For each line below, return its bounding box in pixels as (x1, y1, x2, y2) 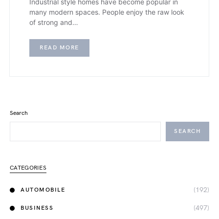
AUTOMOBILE (21, 186, 65, 194)
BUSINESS (21, 204, 53, 212)
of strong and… (29, 18, 78, 27)
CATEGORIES (10, 164, 46, 172)
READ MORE (40, 44, 79, 52)
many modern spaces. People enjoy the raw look (29, 8, 184, 17)
